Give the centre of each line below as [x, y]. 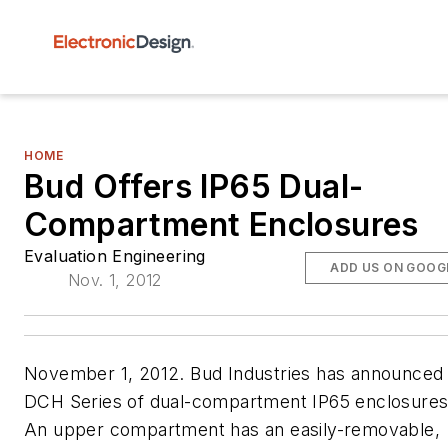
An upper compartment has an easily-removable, [232, 429]
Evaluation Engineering [115, 256]
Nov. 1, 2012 [115, 280]
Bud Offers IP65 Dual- [194, 186]
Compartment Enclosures [221, 224]
